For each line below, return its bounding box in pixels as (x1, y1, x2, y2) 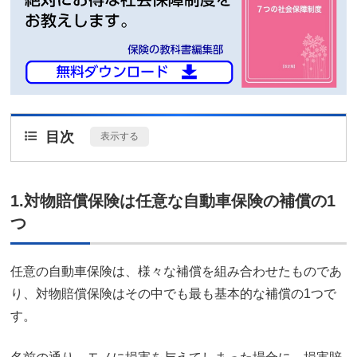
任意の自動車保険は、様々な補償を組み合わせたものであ (10, 264, 342, 278)
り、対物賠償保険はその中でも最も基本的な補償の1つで (10, 286, 336, 300)
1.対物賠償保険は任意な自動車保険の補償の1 (10, 191, 335, 210)
